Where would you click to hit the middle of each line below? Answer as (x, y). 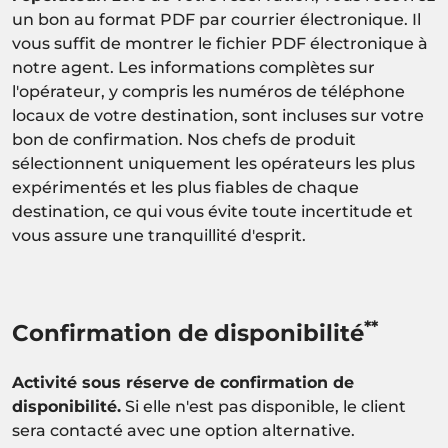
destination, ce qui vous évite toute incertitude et (212, 212)
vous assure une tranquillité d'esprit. (159, 236)
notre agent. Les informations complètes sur (193, 68)
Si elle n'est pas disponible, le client (263, 407)
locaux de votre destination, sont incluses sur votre (218, 116)
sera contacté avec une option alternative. (183, 431)
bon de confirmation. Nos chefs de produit (184, 140)
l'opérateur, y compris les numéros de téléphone (208, 92)
